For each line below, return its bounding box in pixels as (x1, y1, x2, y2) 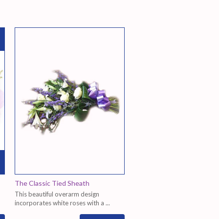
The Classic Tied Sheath (15, 178, 89, 187)
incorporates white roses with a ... (15, 198, 110, 207)
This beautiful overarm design (15, 190, 99, 198)
